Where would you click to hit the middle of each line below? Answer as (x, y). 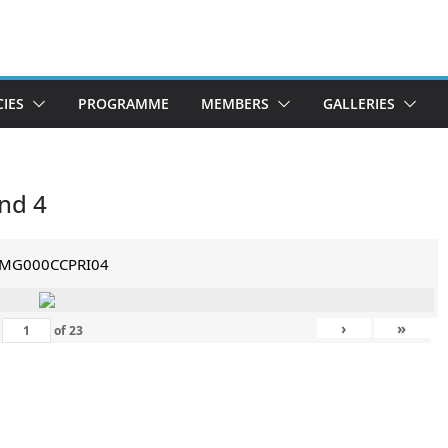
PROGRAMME (123, 103)
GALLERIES (359, 103)
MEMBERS (235, 103)
